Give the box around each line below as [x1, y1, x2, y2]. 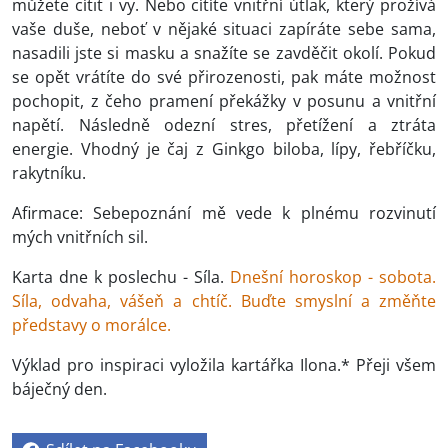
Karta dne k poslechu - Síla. [12, 266, 230, 289]
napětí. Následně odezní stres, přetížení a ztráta [12, 114, 436, 137]
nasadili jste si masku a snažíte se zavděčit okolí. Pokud [12, 42, 436, 65]
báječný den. [12, 378, 107, 401]
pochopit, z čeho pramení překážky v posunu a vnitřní [12, 90, 436, 113]
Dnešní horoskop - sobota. [230, 266, 436, 289]
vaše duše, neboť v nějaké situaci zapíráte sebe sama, [12, 18, 436, 41]
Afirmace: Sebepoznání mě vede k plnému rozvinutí [12, 202, 436, 225]
